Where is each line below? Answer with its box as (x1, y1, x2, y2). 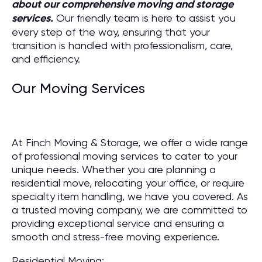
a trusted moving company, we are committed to (12, 204, 247, 216)
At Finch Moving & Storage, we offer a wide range (12, 136, 248, 149)
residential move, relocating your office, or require (12, 177, 244, 189)
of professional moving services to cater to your (12, 150, 237, 162)
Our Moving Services (12, 80, 145, 96)
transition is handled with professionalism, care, (12, 39, 233, 51)
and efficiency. (12, 53, 80, 65)
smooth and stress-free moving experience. (12, 230, 219, 243)
